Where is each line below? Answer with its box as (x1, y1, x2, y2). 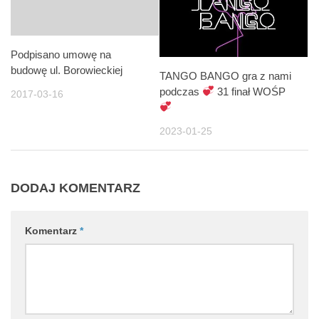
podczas (159, 85, 202, 98)
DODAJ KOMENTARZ (11, 180, 140, 195)
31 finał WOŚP (214, 85, 286, 98)
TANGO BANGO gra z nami (159, 69, 291, 82)
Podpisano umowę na (11, 48, 111, 61)
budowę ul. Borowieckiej (11, 64, 122, 77)
